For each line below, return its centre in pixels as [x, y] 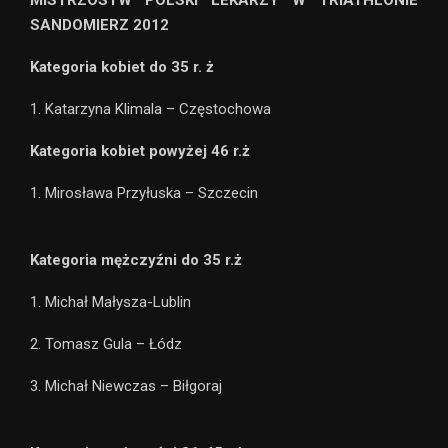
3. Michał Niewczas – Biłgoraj [126, 385]
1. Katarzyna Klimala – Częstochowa [150, 108]
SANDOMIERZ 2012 [99, 24]
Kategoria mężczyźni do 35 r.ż [136, 259]
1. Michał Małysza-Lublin [110, 301]
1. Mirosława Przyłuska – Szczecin [144, 192]
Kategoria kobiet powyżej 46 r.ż [140, 150]
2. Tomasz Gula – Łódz [106, 343]
